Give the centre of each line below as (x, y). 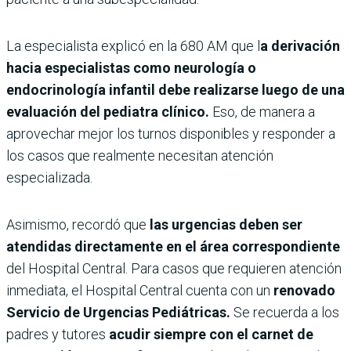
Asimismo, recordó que (78, 224)
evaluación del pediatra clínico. (108, 112)
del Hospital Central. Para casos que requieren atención (174, 268)
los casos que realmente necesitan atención (140, 156)
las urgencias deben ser (226, 224)
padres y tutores (58, 334)
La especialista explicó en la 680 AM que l (133, 46)
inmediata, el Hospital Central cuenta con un (138, 290)
